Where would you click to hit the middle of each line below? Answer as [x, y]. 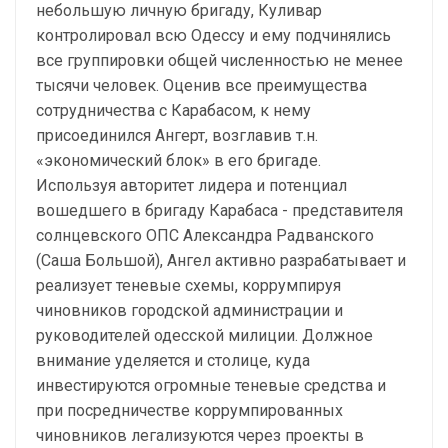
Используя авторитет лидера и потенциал [191, 185]
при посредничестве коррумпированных [189, 410]
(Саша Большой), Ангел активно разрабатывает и [221, 260]
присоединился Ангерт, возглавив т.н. [177, 135]
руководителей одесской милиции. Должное [204, 335]
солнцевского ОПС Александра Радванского [205, 235]
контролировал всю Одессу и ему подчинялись [213, 35]
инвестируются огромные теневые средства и [211, 385]
